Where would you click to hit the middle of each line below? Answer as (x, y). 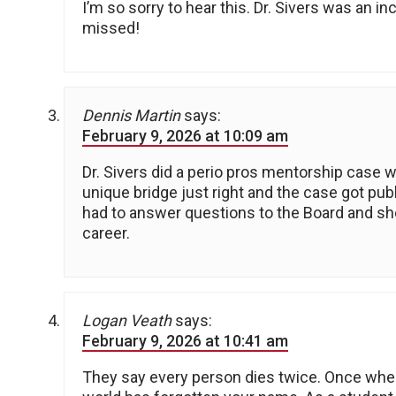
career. (106, 233)
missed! (111, 28)
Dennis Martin (131, 116)
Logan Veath (127, 321)
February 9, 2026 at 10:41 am (185, 341)
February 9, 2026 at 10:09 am (185, 136)
